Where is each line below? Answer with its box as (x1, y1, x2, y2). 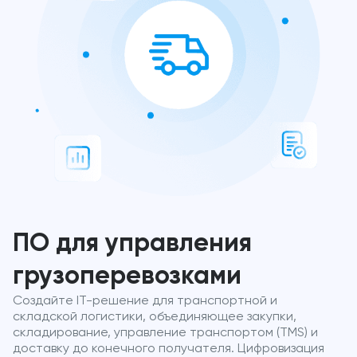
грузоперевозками (13, 263, 241, 289)
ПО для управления (13, 230, 252, 257)
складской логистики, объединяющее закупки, (13, 310, 296, 324)
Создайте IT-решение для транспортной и (13, 294, 277, 308)
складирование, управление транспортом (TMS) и (13, 326, 318, 339)
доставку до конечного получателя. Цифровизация (13, 342, 324, 355)
